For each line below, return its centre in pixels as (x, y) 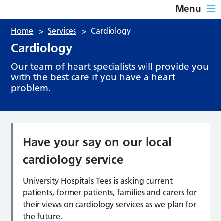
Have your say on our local (97, 142)
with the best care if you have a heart (93, 77)
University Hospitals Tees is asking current (98, 180)
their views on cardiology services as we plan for (110, 204)
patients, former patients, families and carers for (110, 192)
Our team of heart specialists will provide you (110, 66)
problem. (31, 88)
